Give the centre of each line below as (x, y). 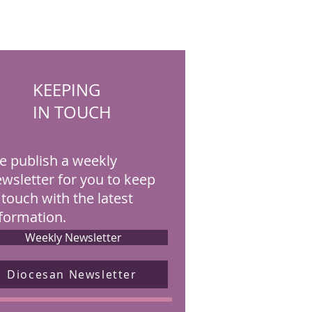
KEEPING (67, 90)
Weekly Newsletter (73, 237)
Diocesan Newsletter (72, 274)
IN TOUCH (72, 112)
